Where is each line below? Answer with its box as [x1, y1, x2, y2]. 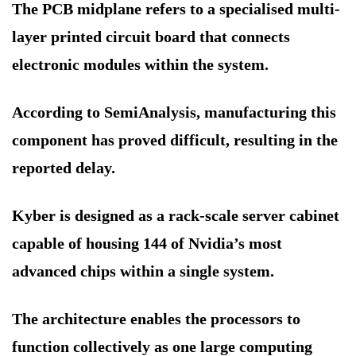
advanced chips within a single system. [12, 262, 274, 281]
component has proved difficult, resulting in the [12, 131, 338, 149]
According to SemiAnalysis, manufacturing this [12, 103, 336, 122]
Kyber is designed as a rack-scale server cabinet [12, 207, 339, 225]
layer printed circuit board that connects [12, 28, 290, 46]
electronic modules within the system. [12, 56, 269, 74]
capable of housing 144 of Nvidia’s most [12, 234, 282, 253]
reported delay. [12, 159, 115, 177]
